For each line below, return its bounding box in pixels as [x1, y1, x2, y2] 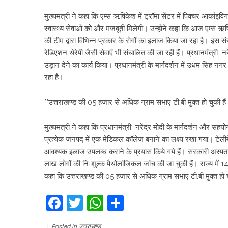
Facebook [63, 193, 135, 212]
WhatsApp [103, 193, 182, 212]
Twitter [83, 193, 135, 212]
